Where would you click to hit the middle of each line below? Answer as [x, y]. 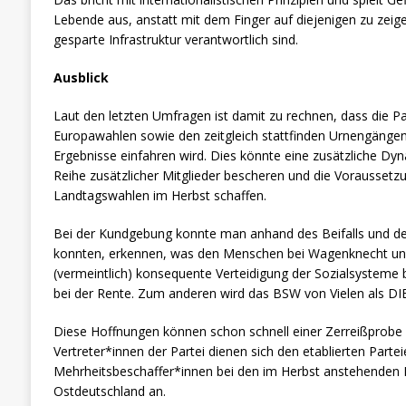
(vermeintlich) [92, 273]
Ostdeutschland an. [109, 391]
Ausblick [81, 77]
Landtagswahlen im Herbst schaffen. [159, 195]
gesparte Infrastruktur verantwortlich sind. [175, 39]
